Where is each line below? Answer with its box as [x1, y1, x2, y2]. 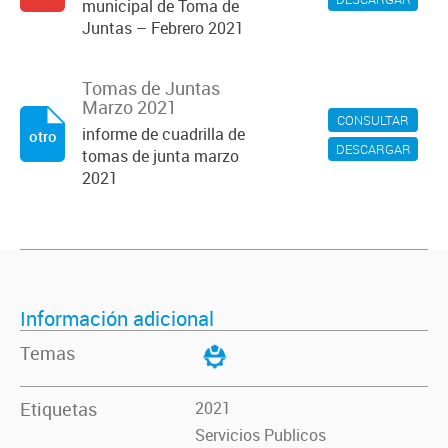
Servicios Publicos [195, 424, 326, 446]
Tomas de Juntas [82, 76, 220, 100]
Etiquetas [20, 397, 97, 421]
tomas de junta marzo [82, 145, 239, 167]
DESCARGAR [335, 140, 411, 158]
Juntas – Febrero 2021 [82, 17, 244, 39]
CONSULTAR [337, 111, 409, 129]
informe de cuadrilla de [82, 123, 245, 145]
